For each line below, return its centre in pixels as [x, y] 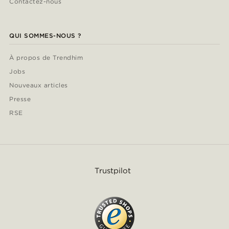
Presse [20, 99]
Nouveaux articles [39, 85]
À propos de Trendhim [46, 58]
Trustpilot [113, 171]
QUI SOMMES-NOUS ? [45, 36]
